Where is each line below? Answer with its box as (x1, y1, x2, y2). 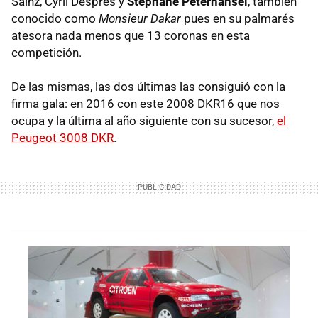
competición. (11, 45, 82, 60)
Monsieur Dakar (99, 11, 181, 26)
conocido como (11, 11, 99, 26)
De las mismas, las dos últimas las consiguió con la (11, 79, 285, 94)
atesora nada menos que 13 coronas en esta (11, 28, 250, 43)
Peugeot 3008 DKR (11, 130, 114, 145)
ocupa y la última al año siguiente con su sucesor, (11, 113, 277, 128)
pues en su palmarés (181, 11, 295, 26)
